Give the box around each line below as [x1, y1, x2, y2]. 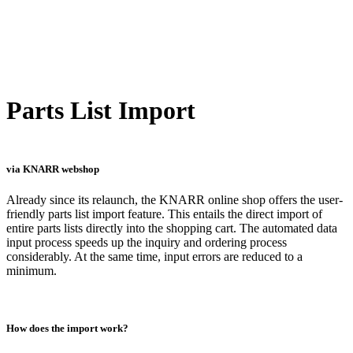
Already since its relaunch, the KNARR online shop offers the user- [6, 193, 343, 207]
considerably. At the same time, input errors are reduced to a [6, 250, 303, 264]
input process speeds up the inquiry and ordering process [6, 236, 287, 250]
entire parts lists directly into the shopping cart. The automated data [6, 221, 337, 236]
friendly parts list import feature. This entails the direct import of [6, 207, 322, 221]
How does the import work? [6, 322, 128, 335]
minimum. [6, 264, 57, 278]
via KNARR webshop [6, 163, 99, 175]
